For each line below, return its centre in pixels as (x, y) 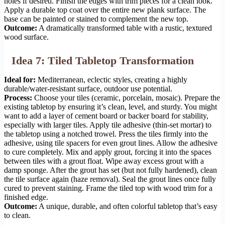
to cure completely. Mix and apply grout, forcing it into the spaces (108, 152)
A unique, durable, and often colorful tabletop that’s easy (127, 206)
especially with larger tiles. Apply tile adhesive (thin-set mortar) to (108, 125)
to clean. (17, 215)
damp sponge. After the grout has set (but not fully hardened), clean (110, 170)
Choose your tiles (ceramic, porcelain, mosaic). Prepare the (126, 98)
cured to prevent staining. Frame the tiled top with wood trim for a (108, 188)
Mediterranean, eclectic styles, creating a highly (111, 80)
